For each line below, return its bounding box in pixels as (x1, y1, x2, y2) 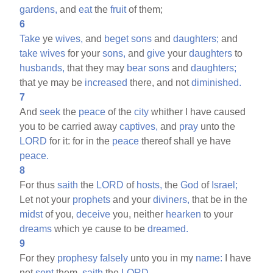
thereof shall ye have (139, 135, 232, 146)
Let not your (19, 194, 73, 205)
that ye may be (19, 77, 85, 88)
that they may (65, 62, 127, 73)
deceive (76, 208, 111, 219)
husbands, (19, 62, 65, 73)
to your (201, 208, 233, 219)
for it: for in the (47, 135, 113, 146)
